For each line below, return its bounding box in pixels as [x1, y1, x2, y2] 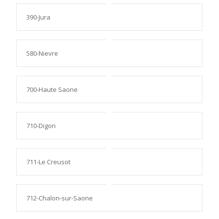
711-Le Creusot [26, 157, 70, 166]
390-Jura [26, 13, 50, 22]
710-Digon [26, 121, 56, 130]
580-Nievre [26, 49, 58, 58]
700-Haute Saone [26, 85, 78, 94]
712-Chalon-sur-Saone [26, 194, 93, 202]
